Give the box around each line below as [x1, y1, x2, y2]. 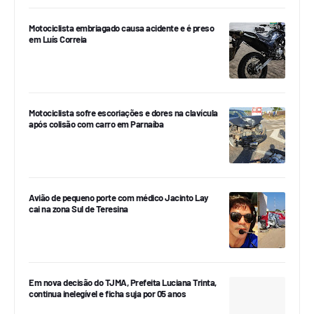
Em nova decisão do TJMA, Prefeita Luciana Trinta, [29, 277, 217, 289]
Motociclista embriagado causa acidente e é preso [29, 22, 214, 34]
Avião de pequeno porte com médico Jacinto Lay [29, 192, 209, 204]
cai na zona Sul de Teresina [29, 203, 128, 215]
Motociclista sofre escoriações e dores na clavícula [29, 107, 218, 119]
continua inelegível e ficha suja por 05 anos [29, 288, 186, 300]
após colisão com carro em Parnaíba [29, 118, 163, 130]
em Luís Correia [29, 34, 87, 46]
